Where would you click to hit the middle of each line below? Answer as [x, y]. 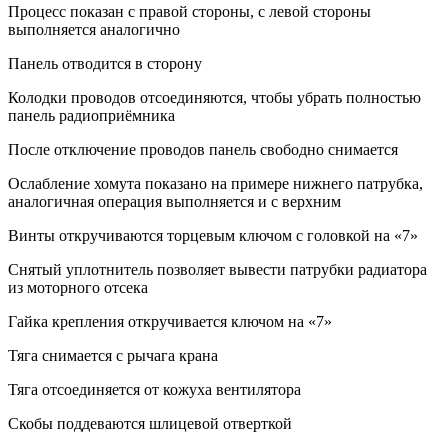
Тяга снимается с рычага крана [113, 356]
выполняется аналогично [94, 30]
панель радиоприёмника [91, 116]
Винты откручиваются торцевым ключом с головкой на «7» [213, 236]
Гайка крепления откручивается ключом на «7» [170, 322]
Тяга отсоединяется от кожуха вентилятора [154, 390]
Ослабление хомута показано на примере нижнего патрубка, [215, 184]
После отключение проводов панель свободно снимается [203, 150]
